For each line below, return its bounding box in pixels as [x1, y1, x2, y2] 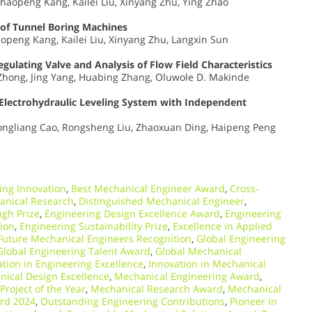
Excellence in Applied [173, 219, 272, 233]
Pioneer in [230, 295, 277, 309]
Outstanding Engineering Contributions [40, 295, 225, 309]
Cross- [230, 182, 259, 196]
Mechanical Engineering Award [114, 270, 260, 283]
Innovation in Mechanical [148, 257, 266, 271]
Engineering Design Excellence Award [45, 207, 220, 221]
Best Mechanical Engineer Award [71, 182, 225, 196]
